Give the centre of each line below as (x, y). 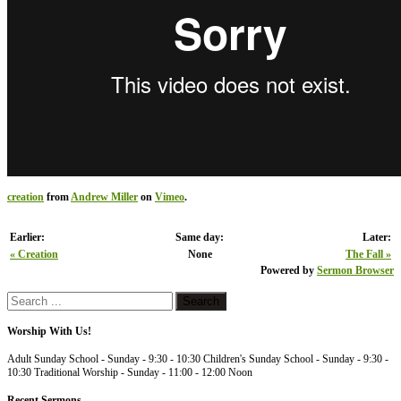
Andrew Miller (104, 196)
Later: (377, 237)
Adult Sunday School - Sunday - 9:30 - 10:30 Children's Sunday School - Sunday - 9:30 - (198, 358)
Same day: (200, 237)
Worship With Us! (49, 331)
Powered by (289, 270)
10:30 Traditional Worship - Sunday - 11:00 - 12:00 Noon (130, 372)
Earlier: (27, 237)
